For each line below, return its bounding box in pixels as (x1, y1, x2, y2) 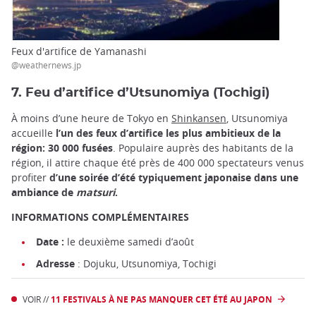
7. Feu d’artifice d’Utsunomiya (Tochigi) (11, 86, 269, 100)
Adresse (36, 257, 75, 271)
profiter (11, 171, 49, 185)
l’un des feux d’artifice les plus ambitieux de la (56, 126, 281, 140)
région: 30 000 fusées (11, 141, 113, 155)
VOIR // (23, 293, 51, 305)
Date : (36, 235, 64, 249)
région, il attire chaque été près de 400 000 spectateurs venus (11, 156, 304, 170)
